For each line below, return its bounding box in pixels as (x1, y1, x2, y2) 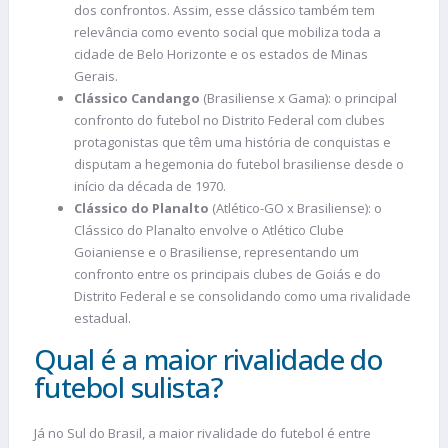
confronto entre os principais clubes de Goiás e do (74, 265, 381, 284)
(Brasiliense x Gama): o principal (200, 89, 397, 108)
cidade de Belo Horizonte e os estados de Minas (74, 45, 368, 64)
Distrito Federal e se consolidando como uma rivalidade (74, 287, 411, 306)
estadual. (74, 309, 131, 328)
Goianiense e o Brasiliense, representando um (74, 243, 359, 262)
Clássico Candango (74, 89, 200, 108)
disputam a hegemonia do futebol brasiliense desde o (74, 155, 404, 174)
